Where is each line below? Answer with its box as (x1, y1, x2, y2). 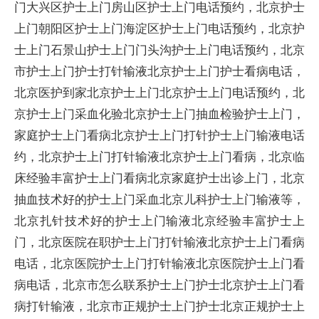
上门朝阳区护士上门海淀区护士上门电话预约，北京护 (14, 20, 305, 36)
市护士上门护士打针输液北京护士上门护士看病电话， (14, 63, 305, 79)
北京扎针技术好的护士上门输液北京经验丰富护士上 (14, 212, 305, 229)
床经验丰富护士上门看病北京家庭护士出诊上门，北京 (14, 169, 305, 186)
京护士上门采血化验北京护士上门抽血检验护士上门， (14, 105, 305, 122)
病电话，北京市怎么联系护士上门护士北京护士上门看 (14, 276, 305, 293)
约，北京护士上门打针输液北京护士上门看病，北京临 (14, 148, 305, 164)
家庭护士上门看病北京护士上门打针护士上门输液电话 (14, 127, 305, 143)
